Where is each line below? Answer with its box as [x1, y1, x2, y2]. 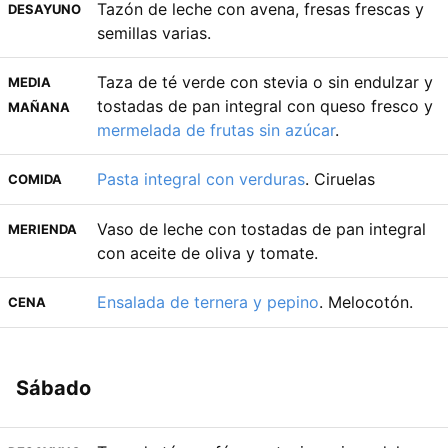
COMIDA [8, 170, 62, 187]
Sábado [16, 375, 91, 400]
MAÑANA [8, 98, 70, 115]
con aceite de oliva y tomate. [97, 242, 318, 263]
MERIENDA [8, 220, 77, 237]
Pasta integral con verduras [97, 168, 305, 189]
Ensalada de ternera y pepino [97, 291, 319, 312]
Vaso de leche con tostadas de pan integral [97, 218, 426, 239]
